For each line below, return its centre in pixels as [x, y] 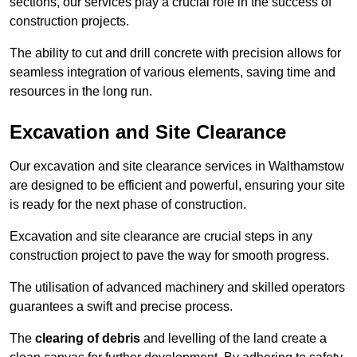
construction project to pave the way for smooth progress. [169, 256]
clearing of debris [88, 339]
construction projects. [69, 22]
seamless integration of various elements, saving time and [173, 73]
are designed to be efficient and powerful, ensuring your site [177, 186]
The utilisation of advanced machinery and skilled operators [177, 288]
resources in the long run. [81, 92]
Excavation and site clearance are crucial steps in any [161, 237]
